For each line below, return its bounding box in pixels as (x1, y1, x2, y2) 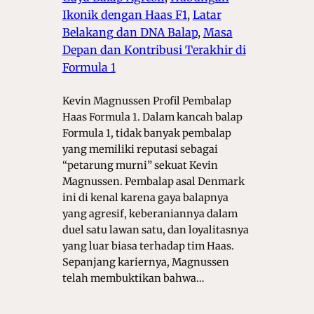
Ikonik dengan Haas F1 (62, 7, 187, 22)
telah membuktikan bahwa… (62, 271, 205, 285)
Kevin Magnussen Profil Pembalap (62, 94, 231, 107)
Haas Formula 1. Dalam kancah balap (62, 110, 243, 123)
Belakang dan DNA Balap (62, 25, 198, 39)
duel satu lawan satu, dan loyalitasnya (62, 223, 249, 236)
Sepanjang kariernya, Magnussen (62, 255, 229, 268)
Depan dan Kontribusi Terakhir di (62, 42, 246, 57)
